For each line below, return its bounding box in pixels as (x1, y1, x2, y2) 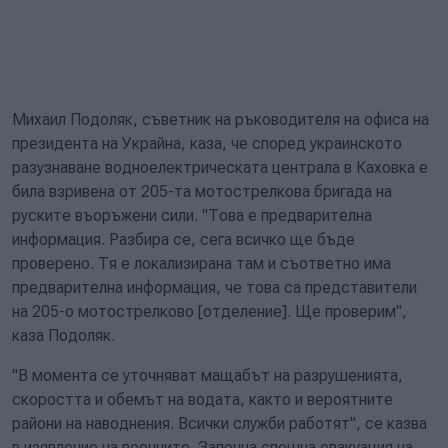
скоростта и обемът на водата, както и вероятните (12, 390, 393, 409)
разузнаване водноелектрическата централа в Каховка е (12, 158, 428, 177)
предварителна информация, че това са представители (12, 278, 417, 297)
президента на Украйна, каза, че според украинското (12, 134, 402, 153)
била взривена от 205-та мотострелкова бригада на (12, 182, 392, 201)
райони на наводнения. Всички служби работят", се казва (12, 414, 427, 433)
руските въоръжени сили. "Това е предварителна (12, 206, 372, 225)
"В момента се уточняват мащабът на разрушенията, (12, 366, 403, 385)
